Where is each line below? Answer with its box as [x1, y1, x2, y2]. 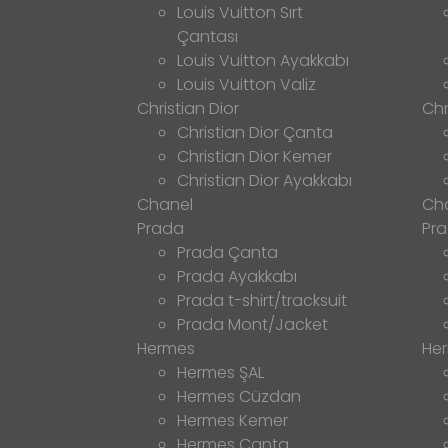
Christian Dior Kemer [177, 145, 332, 169]
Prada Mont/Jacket [177, 313, 328, 337]
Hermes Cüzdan [177, 385, 301, 409]
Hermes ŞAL [177, 361, 264, 385]
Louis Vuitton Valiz [177, 73, 316, 97]
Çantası [177, 25, 238, 49]
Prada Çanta [177, 241, 278, 265]
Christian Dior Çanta [177, 121, 333, 145]
